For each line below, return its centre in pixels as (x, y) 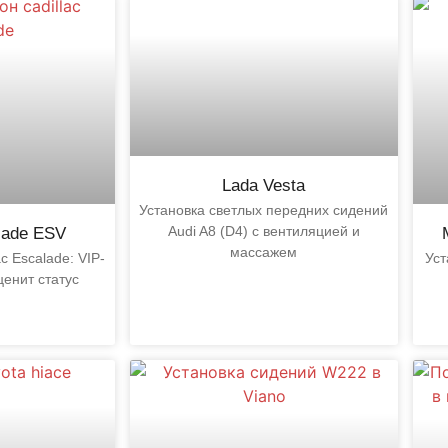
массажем (264, 251)
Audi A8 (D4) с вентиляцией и (263, 230)
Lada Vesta (264, 185)
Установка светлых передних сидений (264, 209)
